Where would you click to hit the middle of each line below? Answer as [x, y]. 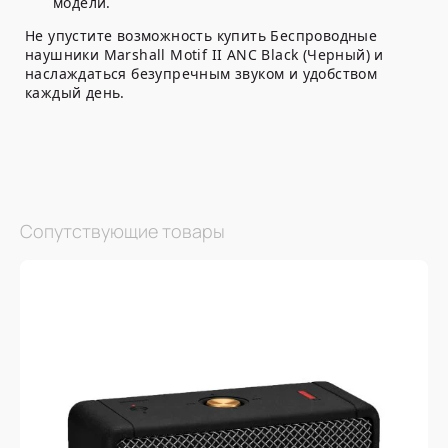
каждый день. [75, 93]
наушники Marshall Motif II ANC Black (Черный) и [204, 55]
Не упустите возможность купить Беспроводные [201, 36]
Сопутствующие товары [122, 231]
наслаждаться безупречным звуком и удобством [201, 74]
